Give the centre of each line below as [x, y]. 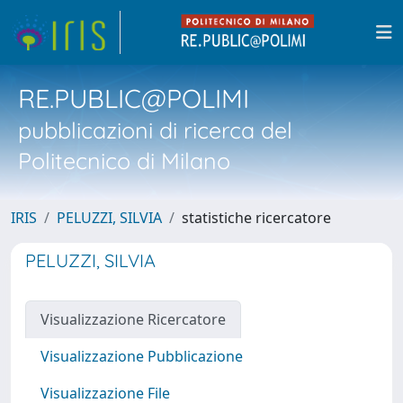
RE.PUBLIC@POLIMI [134, 98]
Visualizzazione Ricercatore [133, 319]
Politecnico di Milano [124, 161]
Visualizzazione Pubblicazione [142, 356]
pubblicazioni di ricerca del [155, 130]
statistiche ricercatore [256, 218]
